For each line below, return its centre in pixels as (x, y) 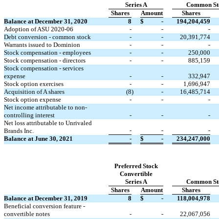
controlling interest (29, 115)
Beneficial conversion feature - (44, 206)
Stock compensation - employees (47, 53)
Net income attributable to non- (45, 107)
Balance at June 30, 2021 (38, 139)
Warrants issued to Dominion (42, 45)
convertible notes (27, 214)
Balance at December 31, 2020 (46, 21)
